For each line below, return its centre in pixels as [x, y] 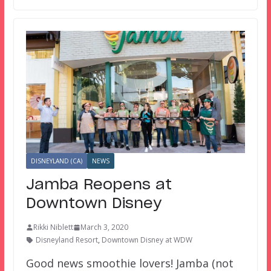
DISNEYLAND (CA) [56, 161]
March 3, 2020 [104, 227]
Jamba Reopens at [99, 185]
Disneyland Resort [67, 240]
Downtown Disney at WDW [147, 240]
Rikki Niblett [53, 227]
